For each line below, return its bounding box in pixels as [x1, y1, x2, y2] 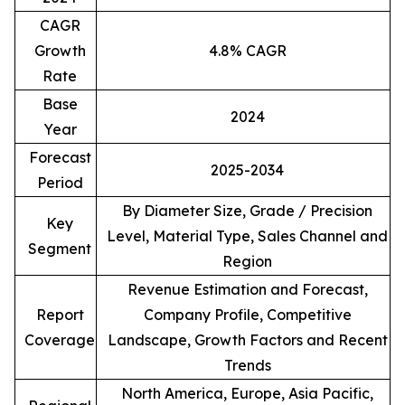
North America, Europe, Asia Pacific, [121, 384, 373, 403]
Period [36, 174, 83, 193]
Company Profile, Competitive [143, 306, 352, 325]
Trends [223, 356, 271, 375]
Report [35, 306, 84, 325]
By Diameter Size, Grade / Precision [122, 202, 372, 221]
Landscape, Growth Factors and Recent [107, 331, 388, 350]
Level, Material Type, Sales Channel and [107, 227, 388, 246]
